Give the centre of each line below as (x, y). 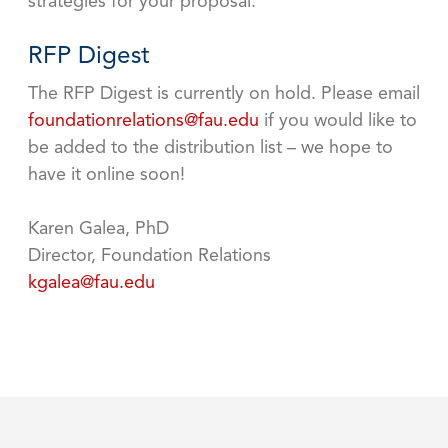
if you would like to (338, 121)
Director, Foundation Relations (149, 256)
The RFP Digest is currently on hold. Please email (224, 94)
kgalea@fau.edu (91, 283)
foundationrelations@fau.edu (143, 121)
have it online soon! (106, 175)
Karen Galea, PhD (98, 229)
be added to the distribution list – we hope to (210, 148)
